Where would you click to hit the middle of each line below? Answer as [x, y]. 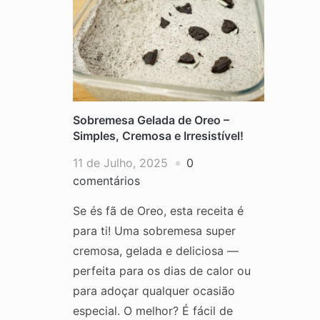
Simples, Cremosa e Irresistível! [158, 135]
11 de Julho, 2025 [120, 162]
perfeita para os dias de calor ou [162, 270]
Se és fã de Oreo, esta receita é [158, 210]
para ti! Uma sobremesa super [154, 230]
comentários [106, 180]
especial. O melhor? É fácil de [153, 310]
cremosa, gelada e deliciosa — [156, 250]
